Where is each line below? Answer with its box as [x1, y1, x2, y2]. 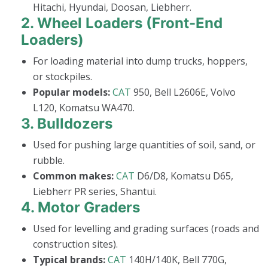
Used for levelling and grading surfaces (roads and [33, 221, 259, 235]
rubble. [33, 153, 65, 167]
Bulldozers [37, 114, 112, 132]
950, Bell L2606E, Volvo [131, 85, 236, 99]
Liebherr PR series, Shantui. [33, 184, 157, 198]
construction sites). [33, 237, 118, 251]
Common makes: [33, 169, 114, 182]
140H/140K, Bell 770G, [126, 252, 227, 266]
